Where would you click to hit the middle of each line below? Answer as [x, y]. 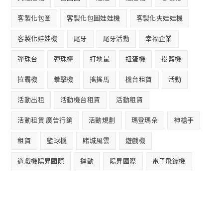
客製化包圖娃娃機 [94, 18]
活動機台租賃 [80, 100]
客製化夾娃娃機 [160, 18]
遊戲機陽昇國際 [41, 161]
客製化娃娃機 [38, 39]
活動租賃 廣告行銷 [45, 120]
